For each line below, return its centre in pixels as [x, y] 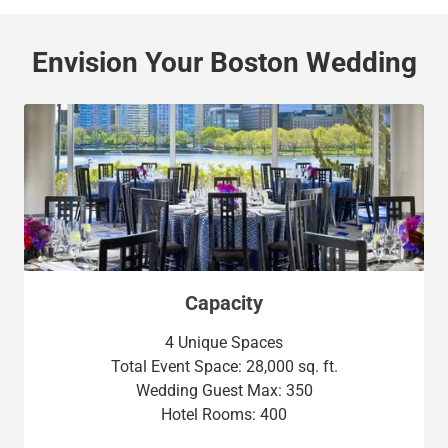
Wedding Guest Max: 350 [224, 390]
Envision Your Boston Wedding [224, 62]
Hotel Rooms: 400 [224, 414]
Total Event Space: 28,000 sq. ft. [224, 366]
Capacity [224, 302]
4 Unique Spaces [224, 342]
